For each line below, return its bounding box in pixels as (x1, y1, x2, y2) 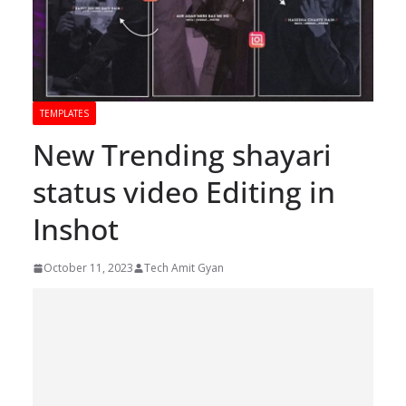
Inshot (33, 209, 119, 249)
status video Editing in (33, 172, 335, 212)
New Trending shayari (33, 135, 332, 175)
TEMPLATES (40, 107, 89, 121)
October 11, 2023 (43, 260, 133, 276)
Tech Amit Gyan (144, 260, 224, 276)
